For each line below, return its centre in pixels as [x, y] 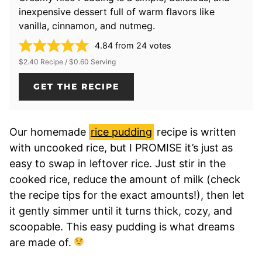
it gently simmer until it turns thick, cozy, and [121, 211]
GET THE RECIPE [76, 86]
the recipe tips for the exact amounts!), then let [127, 195]
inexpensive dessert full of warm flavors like [117, 11]
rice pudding [121, 132]
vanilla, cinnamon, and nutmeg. [87, 25]
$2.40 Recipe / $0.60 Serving [67, 61]
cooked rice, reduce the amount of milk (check [125, 179]
